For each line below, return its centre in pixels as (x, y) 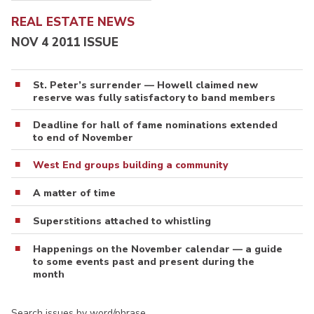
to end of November (83, 137)
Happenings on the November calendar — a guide (158, 249)
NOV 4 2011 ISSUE (65, 42)
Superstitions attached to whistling (122, 221)
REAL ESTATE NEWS (73, 22)
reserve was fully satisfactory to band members (154, 97)
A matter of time (74, 193)
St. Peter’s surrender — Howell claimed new (145, 85)
